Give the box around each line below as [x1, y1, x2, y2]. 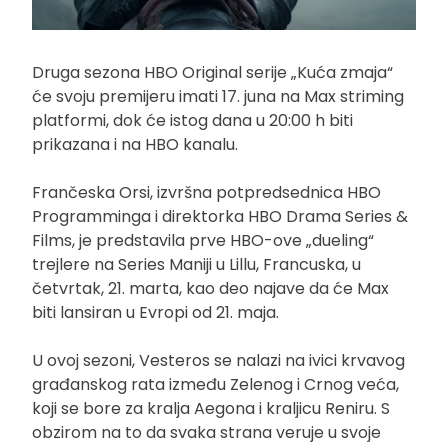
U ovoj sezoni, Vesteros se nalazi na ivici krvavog [32, 349, 405, 373]
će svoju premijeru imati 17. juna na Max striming [32, 85, 404, 109]
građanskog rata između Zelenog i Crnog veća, [32, 373, 399, 397]
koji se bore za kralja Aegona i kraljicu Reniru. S [32, 397, 390, 421]
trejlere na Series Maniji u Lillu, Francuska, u [32, 253, 361, 277]
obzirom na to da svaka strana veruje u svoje [32, 421, 381, 445]
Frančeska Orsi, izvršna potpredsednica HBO [32, 181, 381, 205]
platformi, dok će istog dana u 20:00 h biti [32, 109, 353, 133]
